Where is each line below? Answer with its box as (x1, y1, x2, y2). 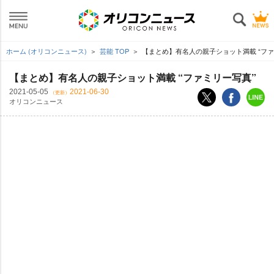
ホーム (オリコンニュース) (6, 46, 87, 56)
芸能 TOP (100, 46, 129, 56)
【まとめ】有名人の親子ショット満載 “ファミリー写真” (9, 70, 256, 84)
